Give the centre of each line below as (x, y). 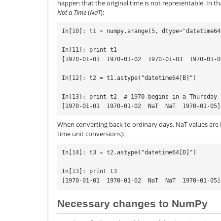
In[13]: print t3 (89, 171)
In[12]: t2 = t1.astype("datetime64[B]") (129, 78)
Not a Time (72, 13)
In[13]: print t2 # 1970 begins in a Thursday (139, 96)
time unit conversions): (91, 134)
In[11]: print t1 (89, 50)
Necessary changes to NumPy (132, 204)
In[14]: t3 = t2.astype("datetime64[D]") (129, 152)
